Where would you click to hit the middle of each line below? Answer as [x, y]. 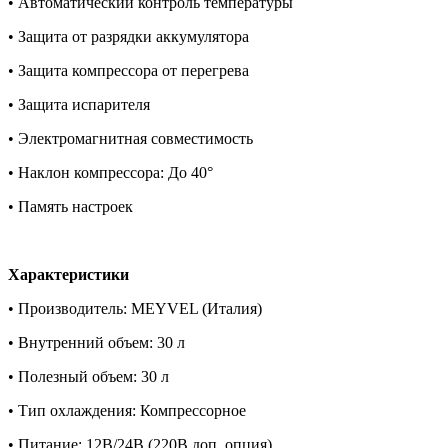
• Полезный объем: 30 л [88, 377]
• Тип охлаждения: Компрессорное [127, 411]
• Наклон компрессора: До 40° [110, 173]
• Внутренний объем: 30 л [96, 343]
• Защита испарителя [79, 105]
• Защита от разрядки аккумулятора [128, 37]
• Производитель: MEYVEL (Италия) [135, 309]
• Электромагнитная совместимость [130, 139]
